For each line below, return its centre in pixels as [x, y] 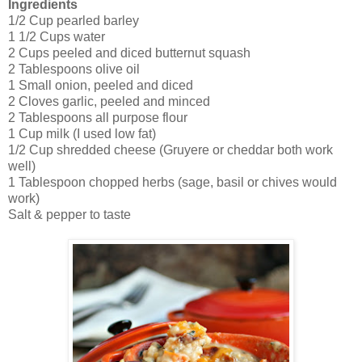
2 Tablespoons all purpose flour [98, 118]
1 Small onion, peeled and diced [101, 86]
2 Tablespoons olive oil [74, 69]
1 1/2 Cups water [57, 37]
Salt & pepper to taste [69, 215]
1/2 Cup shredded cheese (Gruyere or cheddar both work [170, 150]
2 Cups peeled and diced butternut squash [129, 53]
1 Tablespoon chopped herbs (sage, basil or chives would [173, 183]
